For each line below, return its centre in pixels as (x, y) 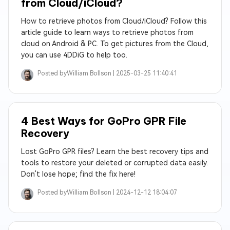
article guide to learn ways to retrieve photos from (107, 32)
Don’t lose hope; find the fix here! (78, 174)
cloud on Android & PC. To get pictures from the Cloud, (115, 44)
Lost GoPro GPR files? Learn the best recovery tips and (115, 151)
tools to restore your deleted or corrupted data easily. (114, 163)
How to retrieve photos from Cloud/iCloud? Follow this (114, 21)
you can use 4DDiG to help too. (74, 55)
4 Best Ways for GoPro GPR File (104, 121)
